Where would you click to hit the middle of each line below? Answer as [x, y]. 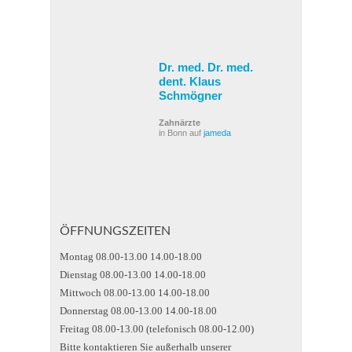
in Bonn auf [181, 133]
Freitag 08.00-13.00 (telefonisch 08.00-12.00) [157, 329]
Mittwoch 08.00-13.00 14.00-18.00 [135, 293]
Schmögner [191, 95]
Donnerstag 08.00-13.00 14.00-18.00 [138, 311]
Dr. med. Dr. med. [206, 67]
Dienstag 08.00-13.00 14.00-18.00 [133, 275]
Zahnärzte [180, 123]
